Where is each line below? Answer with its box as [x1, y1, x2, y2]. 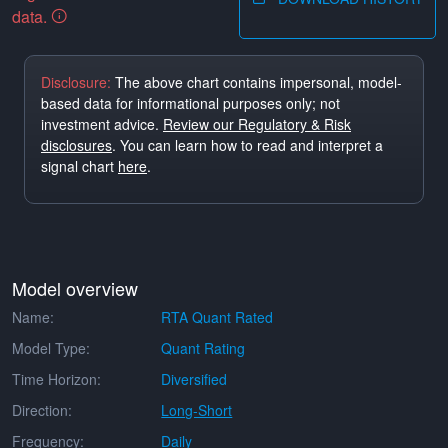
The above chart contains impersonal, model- [111, 72, 402, 92]
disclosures [41, 135, 112, 155]
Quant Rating [161, 338, 246, 358]
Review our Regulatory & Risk [163, 114, 351, 134]
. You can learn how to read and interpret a [112, 135, 383, 155]
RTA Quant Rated [161, 307, 274, 327]
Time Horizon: [12, 369, 101, 389]
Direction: [12, 400, 72, 420]
